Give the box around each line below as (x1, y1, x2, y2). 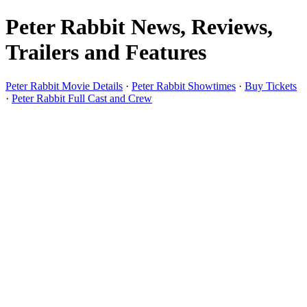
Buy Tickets (245, 79, 297, 92)
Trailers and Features (5, 40, 206, 65)
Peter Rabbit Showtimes (132, 79, 236, 92)
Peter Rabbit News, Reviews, (5, 14, 273, 40)
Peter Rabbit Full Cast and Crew (12, 92, 152, 104)
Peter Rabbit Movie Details (5, 79, 123, 92)
